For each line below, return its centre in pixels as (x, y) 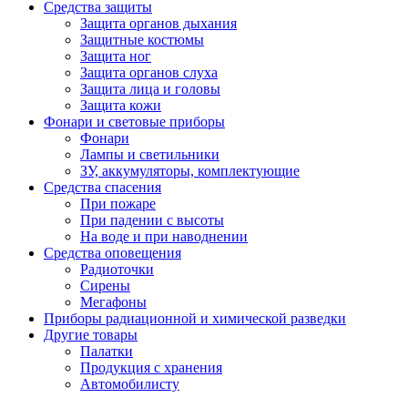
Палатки (107, 352)
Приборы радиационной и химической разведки (195, 319)
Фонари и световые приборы (134, 122)
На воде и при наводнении (164, 237)
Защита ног (116, 56)
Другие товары (91, 335)
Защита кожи (121, 106)
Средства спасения (102, 188)
